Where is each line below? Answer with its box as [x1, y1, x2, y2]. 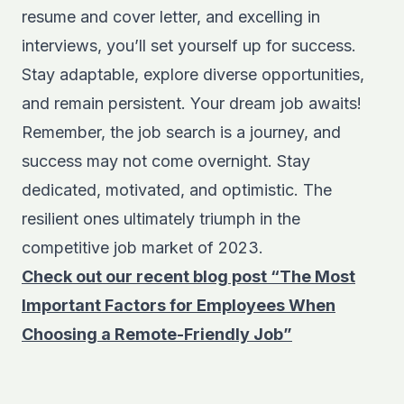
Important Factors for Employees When [22, 295, 335, 315]
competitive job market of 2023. [22, 237, 263, 257]
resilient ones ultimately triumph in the [22, 208, 300, 228]
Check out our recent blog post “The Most [22, 266, 355, 286]
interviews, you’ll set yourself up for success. [22, 35, 356, 55]
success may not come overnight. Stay [22, 151, 310, 170]
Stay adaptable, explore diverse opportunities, [22, 64, 364, 84]
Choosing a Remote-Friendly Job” [22, 324, 292, 344]
